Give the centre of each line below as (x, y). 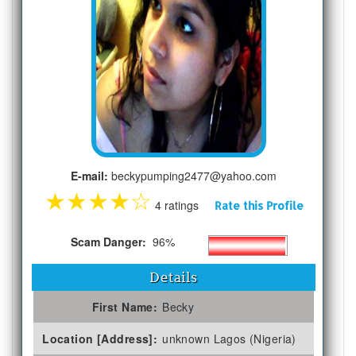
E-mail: (90, 175)
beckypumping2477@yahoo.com (193, 175)
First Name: (125, 306)
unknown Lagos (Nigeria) (229, 338)
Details (174, 277)
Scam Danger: (110, 241)
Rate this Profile (259, 205)
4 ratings (183, 205)
